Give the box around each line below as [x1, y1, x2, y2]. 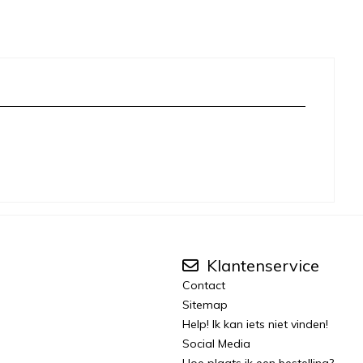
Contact [182, 278, 225, 293]
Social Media [182, 336, 250, 351]
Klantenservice [203, 255, 319, 275]
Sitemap [182, 297, 228, 312]
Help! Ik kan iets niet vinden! [182, 317, 328, 331]
